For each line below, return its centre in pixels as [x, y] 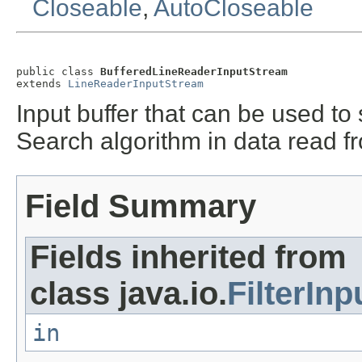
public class [58, 72]
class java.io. [128, 294]
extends [42, 84]
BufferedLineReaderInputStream [194, 72]
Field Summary [141, 206]
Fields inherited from [188, 257]
